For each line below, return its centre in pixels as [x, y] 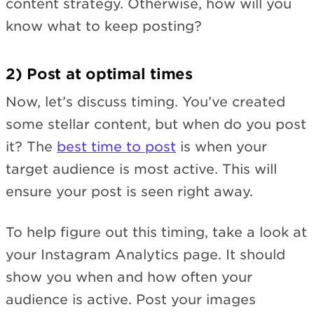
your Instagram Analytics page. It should [145, 255]
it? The [31, 146]
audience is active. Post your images [131, 300]
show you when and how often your [129, 278]
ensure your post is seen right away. [129, 191]
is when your [221, 146]
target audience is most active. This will [141, 169]
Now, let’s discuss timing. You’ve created [145, 102]
